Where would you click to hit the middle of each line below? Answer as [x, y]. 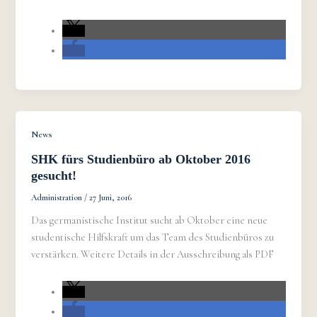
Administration [58, 198]
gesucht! [54, 176]
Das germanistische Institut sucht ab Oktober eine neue [150, 220]
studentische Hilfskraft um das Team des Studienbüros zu [153, 237]
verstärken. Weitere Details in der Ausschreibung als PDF [153, 254]
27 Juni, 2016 [111, 198]
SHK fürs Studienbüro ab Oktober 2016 [141, 160]
